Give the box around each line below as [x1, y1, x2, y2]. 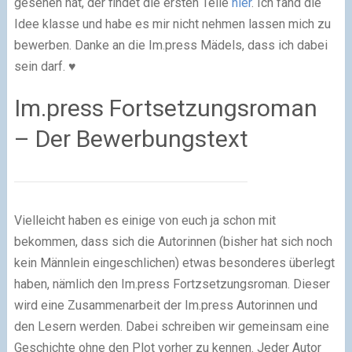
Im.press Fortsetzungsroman [13, 94, 317, 123]
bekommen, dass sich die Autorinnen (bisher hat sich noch [13, 234, 332, 250]
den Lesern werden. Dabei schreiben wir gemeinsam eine [13, 319, 329, 335]
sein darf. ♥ [13, 59, 82, 75]
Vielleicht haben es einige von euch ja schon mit [13, 213, 276, 229]
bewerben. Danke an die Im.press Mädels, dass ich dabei [13, 38, 328, 53]
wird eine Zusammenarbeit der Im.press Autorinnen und [13, 298, 317, 313]
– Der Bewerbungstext [13, 125, 248, 153]
